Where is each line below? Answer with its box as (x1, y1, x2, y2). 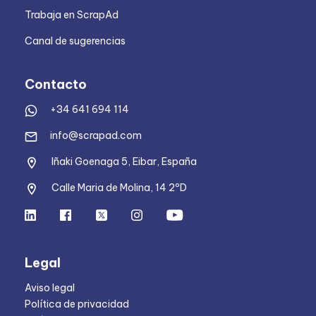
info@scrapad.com (50, 129, 142, 142)
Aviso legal (25, 281, 75, 295)
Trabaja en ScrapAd (25, 8, 119, 22)
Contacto (25, 76, 87, 93)
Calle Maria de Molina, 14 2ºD (51, 181, 187, 195)
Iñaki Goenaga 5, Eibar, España (51, 155, 197, 169)
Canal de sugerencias (25, 35, 126, 48)
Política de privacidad (25, 298, 129, 311)
